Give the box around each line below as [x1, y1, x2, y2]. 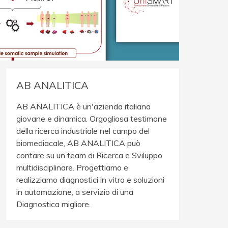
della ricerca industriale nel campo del [16, 126, 150, 136]
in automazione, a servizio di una [16, 187, 134, 197]
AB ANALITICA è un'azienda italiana [16, 101, 151, 111]
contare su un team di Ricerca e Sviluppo [16, 150, 163, 160]
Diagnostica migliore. [16, 199, 91, 209]
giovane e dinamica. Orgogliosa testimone [16, 113, 167, 124]
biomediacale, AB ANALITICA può [16, 138, 141, 148]
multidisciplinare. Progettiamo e [16, 162, 129, 173]
